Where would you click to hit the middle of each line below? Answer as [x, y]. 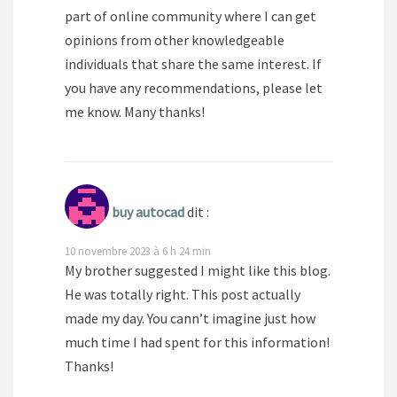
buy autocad [148, 212]
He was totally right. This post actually [183, 295]
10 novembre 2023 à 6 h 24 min [138, 251]
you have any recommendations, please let [194, 88]
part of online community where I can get [191, 16]
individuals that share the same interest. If [193, 64]
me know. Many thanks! [135, 112]
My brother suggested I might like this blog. [198, 271]
